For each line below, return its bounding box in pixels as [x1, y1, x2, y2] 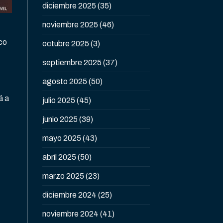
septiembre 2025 [42, 58, 102, 67]
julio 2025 [42, 96, 75, 105]
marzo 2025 [42, 172, 84, 181]
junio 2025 [42, 115, 78, 124]
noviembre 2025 [42, 20, 98, 29]
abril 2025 [42, 153, 76, 162]
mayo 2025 [42, 134, 81, 143]
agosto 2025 [42, 77, 87, 86]
